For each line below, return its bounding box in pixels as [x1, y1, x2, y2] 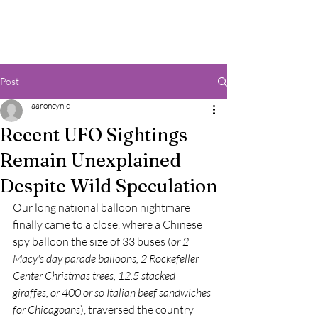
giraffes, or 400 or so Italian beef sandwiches [13, 285, 213, 300]
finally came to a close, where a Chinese [13, 217, 204, 231]
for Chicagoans [13, 302, 80, 317]
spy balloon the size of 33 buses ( [13, 234, 171, 248]
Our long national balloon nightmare [13, 200, 192, 214]
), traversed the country [80, 302, 196, 317]
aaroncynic [31, 100, 70, 111]
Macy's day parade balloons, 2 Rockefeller [13, 251, 201, 265]
